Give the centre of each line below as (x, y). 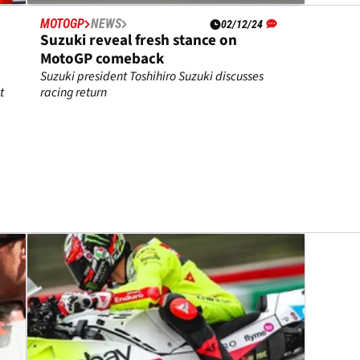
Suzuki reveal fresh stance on (139, 41)
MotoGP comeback (102, 59)
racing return (74, 93)
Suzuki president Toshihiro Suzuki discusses (152, 77)
